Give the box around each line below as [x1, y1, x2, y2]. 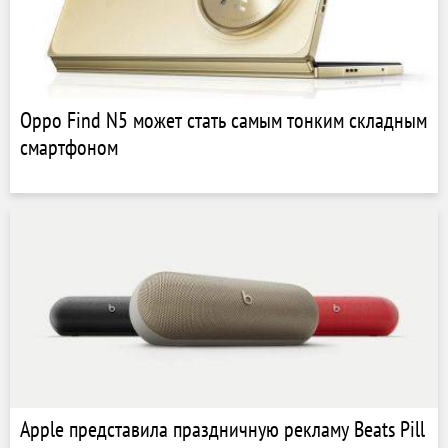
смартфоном [20, 133, 118, 161]
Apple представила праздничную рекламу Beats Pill [20, 415, 425, 443]
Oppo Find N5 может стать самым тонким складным [20, 106, 427, 134]
